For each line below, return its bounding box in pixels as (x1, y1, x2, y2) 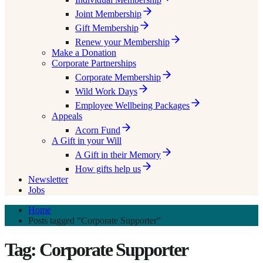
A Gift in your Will (52, 136, 122, 146)
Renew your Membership (75, 37, 170, 48)
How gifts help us (75, 164, 141, 174)
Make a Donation (52, 48, 116, 58)
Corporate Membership (75, 72, 161, 83)
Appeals (52, 111, 82, 122)
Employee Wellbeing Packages (75, 100, 190, 111)
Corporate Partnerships (52, 58, 136, 69)
